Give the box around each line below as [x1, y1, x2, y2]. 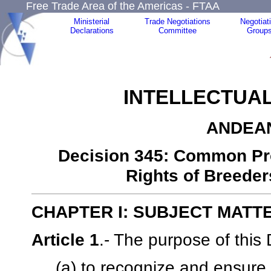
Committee [158, 26, 197, 35]
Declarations [70, 26, 114, 35]
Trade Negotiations [144, 17, 211, 26]
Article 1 [31, 230, 99, 250]
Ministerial [74, 17, 109, 26]
